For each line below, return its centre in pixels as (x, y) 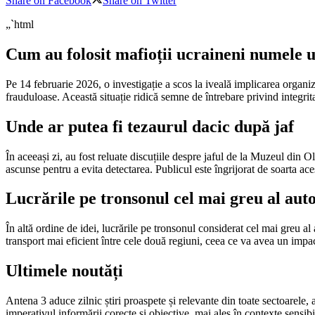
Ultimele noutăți (64, 271)
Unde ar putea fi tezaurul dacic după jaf (150, 126)
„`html (20, 24)
